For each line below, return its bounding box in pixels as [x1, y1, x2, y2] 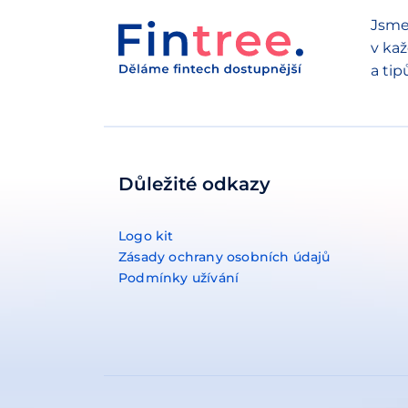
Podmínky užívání [118, 269, 240, 286]
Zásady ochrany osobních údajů [118, 248, 331, 265]
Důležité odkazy [118, 172, 270, 195]
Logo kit [118, 227, 174, 244]
